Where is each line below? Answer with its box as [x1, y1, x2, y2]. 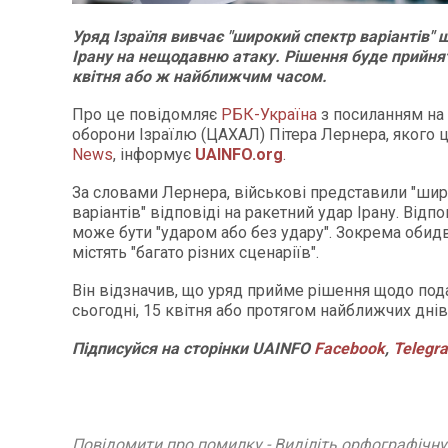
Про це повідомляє [72, 105, 221, 124]
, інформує [113, 145, 195, 164]
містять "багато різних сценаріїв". [72, 243, 319, 262]
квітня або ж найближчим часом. [72, 67, 327, 86]
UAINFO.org [195, 145, 283, 164]
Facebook [314, 339, 385, 358]
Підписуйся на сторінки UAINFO [72, 339, 314, 358]
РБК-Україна [221, 105, 317, 124]
